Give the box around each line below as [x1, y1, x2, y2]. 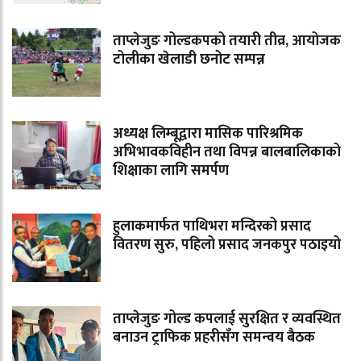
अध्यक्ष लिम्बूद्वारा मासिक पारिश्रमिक [113, 121, 303, 146]
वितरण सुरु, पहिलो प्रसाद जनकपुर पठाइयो [113, 232, 341, 257]
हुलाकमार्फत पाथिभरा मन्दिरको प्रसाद [113, 214, 311, 239]
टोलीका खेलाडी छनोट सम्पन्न [113, 47, 265, 72]
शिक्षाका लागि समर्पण [113, 158, 229, 183]
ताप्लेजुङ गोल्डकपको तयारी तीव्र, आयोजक [113, 28, 341, 53]
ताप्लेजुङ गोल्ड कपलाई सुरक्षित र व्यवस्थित [113, 306, 341, 331]
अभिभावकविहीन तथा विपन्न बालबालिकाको [113, 139, 341, 164]
